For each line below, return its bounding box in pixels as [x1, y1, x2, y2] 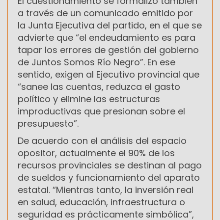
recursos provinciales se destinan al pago [18, 159, 202, 171]
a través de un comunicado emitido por [18, 6, 193, 19]
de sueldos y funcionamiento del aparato [18, 171, 200, 184]
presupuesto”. [18, 117, 79, 130]
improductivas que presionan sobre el [18, 105, 185, 117]
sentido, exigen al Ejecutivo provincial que [18, 68, 199, 81]
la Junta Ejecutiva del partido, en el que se [18, 19, 202, 31]
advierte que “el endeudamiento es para [18, 31, 195, 44]
